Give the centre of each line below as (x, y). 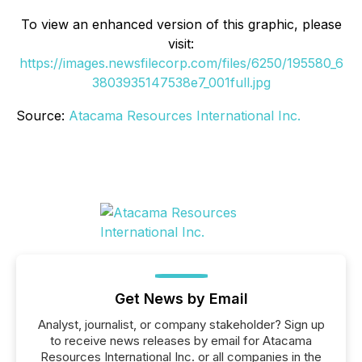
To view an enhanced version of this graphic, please (181, 24)
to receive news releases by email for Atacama (181, 340)
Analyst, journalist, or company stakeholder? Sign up (181, 324)
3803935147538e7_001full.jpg (181, 82)
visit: (181, 43)
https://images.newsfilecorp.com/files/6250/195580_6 (181, 63)
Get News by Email (181, 298)
